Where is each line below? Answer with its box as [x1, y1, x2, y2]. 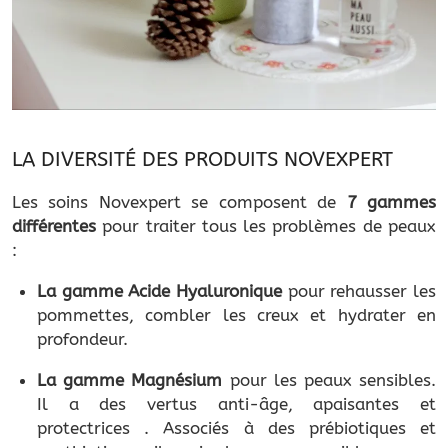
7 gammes [346, 192, 437, 213]
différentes [12, 216, 96, 237]
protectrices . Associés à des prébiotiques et [37, 418, 436, 439]
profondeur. [37, 329, 128, 350]
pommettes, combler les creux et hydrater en [37, 305, 436, 326]
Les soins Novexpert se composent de [12, 192, 347, 213]
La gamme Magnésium [37, 370, 230, 391]
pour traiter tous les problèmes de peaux [96, 216, 436, 237]
